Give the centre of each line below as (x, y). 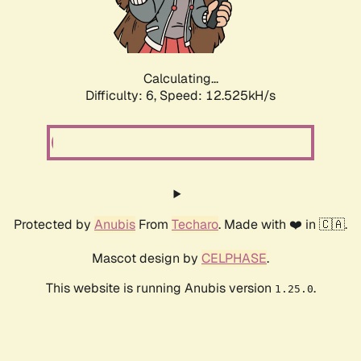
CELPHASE (234, 259)
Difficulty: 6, (122, 96)
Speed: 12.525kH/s (218, 96)
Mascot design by (147, 259)
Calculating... (180, 79)
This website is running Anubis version (160, 288)
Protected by (54, 225)
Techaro (195, 225)
